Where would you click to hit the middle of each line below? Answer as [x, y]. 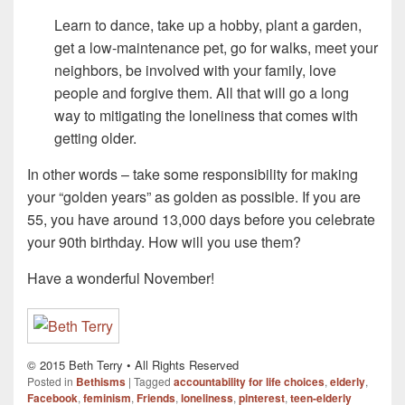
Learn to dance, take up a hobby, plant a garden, [208, 24]
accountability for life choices [249, 382]
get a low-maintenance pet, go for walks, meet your [216, 47]
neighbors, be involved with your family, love [195, 70]
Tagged [152, 381]
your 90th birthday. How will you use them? [164, 241]
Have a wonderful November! [121, 278]
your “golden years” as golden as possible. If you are [194, 196]
